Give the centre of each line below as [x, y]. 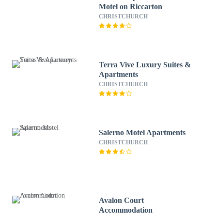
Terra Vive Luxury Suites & [145, 65]
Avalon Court [122, 200]
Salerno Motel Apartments [143, 132]
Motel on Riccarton [131, 7]
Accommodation [126, 210]
